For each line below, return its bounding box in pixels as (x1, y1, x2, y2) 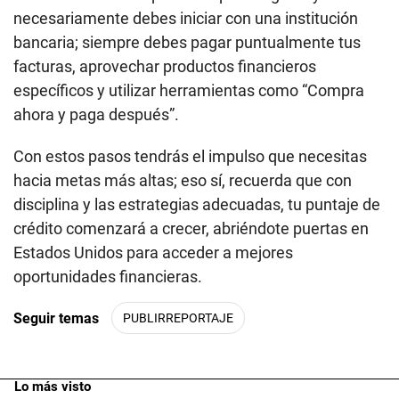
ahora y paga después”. (13, 105, 179, 125)
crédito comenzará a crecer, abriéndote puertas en (13, 219, 369, 239)
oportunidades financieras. (13, 267, 202, 287)
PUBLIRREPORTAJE (123, 310, 233, 325)
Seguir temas (13, 309, 99, 327)
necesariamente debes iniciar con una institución (13, 9, 358, 28)
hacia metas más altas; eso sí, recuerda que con (13, 171, 352, 191)
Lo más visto (14, 379, 91, 395)
